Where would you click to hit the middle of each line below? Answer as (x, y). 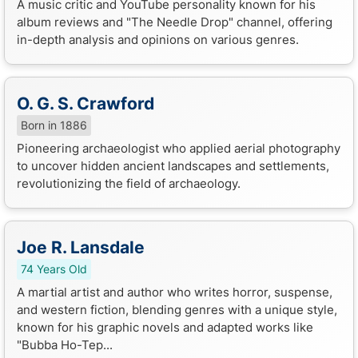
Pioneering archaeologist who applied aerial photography (179, 148)
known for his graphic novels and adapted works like (165, 327)
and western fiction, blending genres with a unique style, (177, 309)
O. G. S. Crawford (86, 103)
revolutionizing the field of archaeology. (129, 183)
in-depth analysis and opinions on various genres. (158, 39)
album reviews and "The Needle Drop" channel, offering (175, 22)
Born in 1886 (54, 125)
